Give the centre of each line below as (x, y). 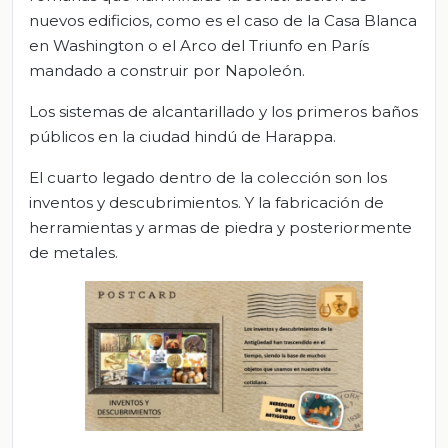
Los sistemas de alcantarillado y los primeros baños (223, 111)
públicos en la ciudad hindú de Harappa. (182, 136)
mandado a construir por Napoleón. (167, 70)
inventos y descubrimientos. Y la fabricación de (206, 202)
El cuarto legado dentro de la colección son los (208, 177)
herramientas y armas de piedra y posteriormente (220, 227)
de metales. (73, 252)
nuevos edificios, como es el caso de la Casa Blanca (223, 20)
